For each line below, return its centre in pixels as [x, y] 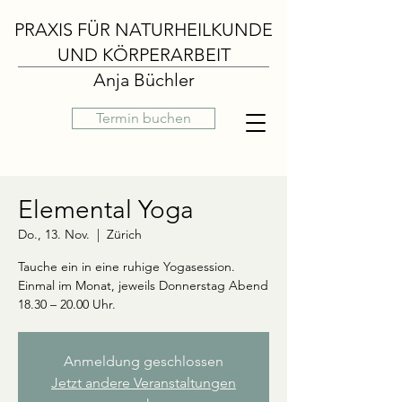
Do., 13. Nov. [54, 234]
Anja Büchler [144, 80]
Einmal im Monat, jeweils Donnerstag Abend [143, 285]
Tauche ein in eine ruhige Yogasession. [127, 267]
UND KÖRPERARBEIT [144, 55]
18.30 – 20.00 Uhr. [67, 304]
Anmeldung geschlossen [144, 361]
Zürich [124, 234]
